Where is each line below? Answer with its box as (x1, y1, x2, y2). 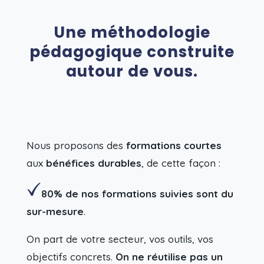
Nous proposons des (26, 138, 126, 151)
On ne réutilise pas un (115, 250, 223, 263)
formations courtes (126, 138, 222, 151)
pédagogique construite (29, 41, 235, 62)
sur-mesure (26, 204, 84, 217)
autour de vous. (65, 60, 198, 82)
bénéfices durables (45, 156, 141, 169)
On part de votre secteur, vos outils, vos (26, 232, 213, 245)
